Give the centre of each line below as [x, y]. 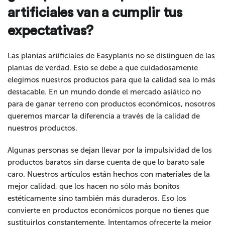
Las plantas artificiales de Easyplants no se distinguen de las [111, 56]
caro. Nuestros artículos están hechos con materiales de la [109, 175]
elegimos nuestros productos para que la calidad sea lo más [112, 80]
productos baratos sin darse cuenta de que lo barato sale [106, 162]
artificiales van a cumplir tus [95, 13]
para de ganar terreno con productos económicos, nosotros [112, 104]
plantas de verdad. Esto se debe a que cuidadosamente [103, 68]
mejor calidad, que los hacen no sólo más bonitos [94, 187]
